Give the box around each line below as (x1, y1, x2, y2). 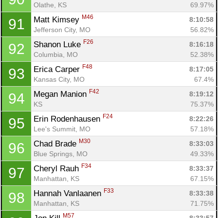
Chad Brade (34, 139, 79, 148)
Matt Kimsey (34, 15, 82, 24)
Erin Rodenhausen (34, 114, 103, 124)
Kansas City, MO (34, 75, 85, 83)
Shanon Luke (34, 39, 83, 49)
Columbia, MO (34, 50, 78, 58)
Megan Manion (34, 89, 89, 99)
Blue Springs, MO (34, 149, 88, 158)
